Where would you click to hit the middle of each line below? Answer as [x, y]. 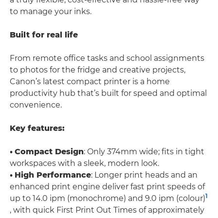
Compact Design [49, 151]
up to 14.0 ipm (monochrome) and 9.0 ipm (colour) [108, 198]
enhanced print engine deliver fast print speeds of [107, 186]
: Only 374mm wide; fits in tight [144, 151]
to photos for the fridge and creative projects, [98, 70]
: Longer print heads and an [144, 175]
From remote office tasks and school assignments [107, 58]
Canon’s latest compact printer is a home [90, 81]
